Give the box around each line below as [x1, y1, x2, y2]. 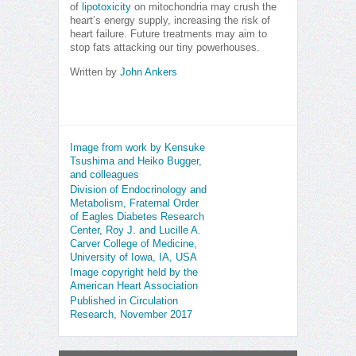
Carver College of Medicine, [70, 238, 197, 250]
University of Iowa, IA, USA [70, 252, 197, 264]
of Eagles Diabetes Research [70, 211, 204, 223]
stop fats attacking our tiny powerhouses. [70, 42, 260, 54]
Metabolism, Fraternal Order [70, 198, 199, 210]
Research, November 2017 [70, 309, 192, 321]
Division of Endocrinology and [70, 184, 207, 196]
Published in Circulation [70, 296, 178, 308]
